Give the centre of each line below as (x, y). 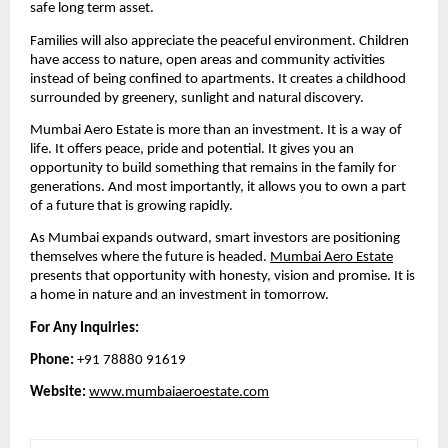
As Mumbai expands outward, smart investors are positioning (215, 239)
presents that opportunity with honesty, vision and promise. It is (222, 277)
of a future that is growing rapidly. (131, 207)
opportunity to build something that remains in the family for (213, 169)
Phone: (52, 361)
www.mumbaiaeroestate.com (179, 393)
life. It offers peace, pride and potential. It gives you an (192, 150)
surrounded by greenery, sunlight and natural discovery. (197, 98)
